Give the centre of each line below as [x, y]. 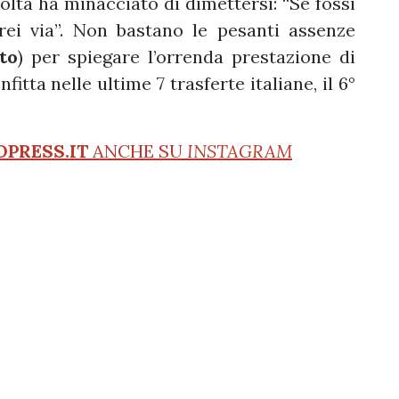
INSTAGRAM [240, 151]
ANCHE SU [138, 151]
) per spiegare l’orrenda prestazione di [187, 57]
